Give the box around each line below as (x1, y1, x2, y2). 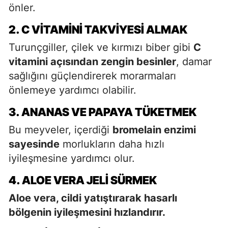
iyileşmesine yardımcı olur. (9, 152, 135, 164)
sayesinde (9, 137, 60, 150)
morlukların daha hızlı (60, 137, 164, 150)
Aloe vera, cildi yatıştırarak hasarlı (9, 191, 177, 204)
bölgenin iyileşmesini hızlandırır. (9, 206, 165, 218)
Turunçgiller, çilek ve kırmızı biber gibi (9, 41, 193, 53)
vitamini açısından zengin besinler (9, 55, 176, 68)
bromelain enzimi (112, 123, 196, 136)
